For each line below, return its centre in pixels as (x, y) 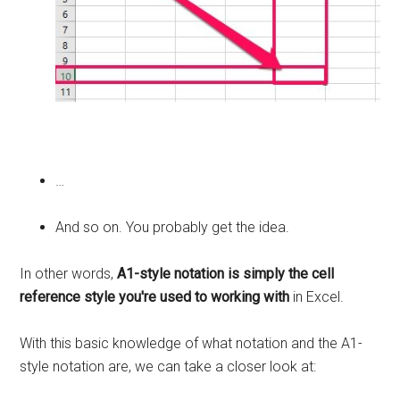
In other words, (69, 274)
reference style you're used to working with (155, 297)
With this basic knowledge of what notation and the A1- (192, 344)
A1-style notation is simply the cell (226, 274)
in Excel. (317, 297)
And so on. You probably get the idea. (173, 228)
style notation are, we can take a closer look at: (168, 367)
